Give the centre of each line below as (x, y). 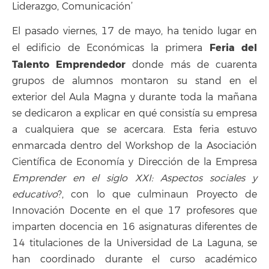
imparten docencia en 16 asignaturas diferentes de (134, 227)
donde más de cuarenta (192, 65)
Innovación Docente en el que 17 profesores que (134, 210)
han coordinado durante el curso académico (134, 259)
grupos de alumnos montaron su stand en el (134, 81)
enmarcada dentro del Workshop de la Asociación (134, 146)
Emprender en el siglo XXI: (83, 178)
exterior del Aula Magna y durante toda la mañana (134, 97)
